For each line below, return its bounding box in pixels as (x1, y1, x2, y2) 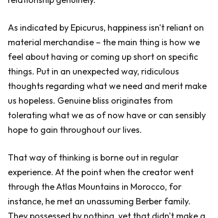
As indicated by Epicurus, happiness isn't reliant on (8, 22, 204, 33)
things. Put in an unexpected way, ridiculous (8, 66, 179, 77)
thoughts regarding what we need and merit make (8, 80, 207, 91)
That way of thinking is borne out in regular (8, 152, 179, 163)
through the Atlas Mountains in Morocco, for (8, 181, 182, 192)
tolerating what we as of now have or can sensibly (8, 109, 206, 121)
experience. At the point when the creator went (8, 166, 194, 178)
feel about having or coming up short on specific (8, 51, 198, 62)
